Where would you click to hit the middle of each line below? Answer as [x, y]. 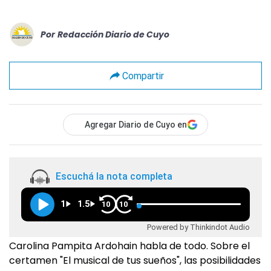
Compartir [143, 76]
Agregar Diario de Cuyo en [136, 125]
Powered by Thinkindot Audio [198, 227]
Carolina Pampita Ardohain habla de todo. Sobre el [129, 246]
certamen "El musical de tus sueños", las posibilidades [135, 260]
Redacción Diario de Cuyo [113, 34]
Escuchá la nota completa [114, 177]
